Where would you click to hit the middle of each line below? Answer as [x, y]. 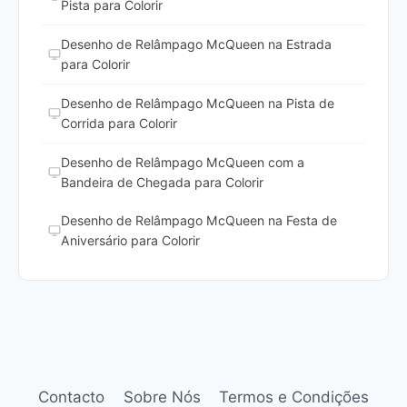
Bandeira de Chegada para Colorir [162, 182]
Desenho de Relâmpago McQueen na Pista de [198, 103]
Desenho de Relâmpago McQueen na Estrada [196, 44]
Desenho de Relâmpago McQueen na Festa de [199, 220]
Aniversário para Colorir [130, 240]
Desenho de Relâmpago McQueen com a [183, 162]
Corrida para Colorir [119, 123]
